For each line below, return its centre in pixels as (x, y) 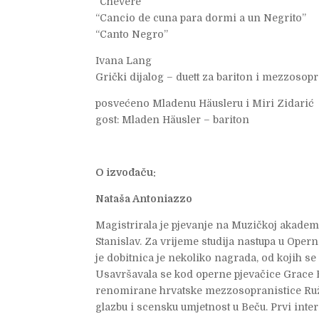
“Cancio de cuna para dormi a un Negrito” (201, 18)
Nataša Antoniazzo (144, 199)
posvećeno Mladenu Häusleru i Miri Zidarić (205, 104)
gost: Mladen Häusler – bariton (173, 120)
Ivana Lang (124, 61)
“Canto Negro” (132, 35)
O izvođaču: (126, 173)
